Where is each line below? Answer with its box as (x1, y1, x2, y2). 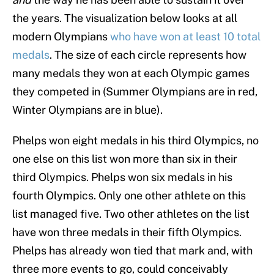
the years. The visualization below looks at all (12, 12, 237, 25)
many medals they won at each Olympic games (12, 67, 250, 80)
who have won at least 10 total (110, 30, 261, 43)
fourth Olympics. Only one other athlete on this (12, 189, 246, 202)
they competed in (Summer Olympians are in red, (12, 85, 257, 98)
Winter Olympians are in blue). (12, 103, 163, 117)
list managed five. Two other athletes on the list (12, 207, 250, 221)
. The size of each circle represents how (50, 48, 246, 62)
